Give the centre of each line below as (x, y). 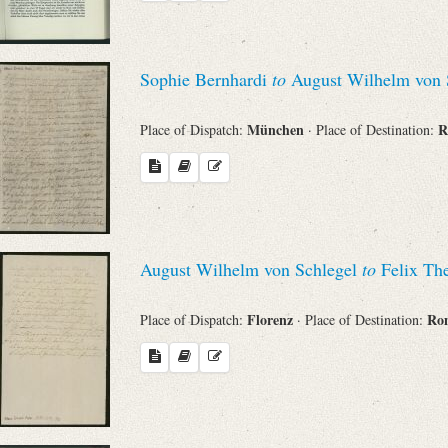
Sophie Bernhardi (206, 79)
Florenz (272, 319)
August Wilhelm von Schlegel (251, 269)
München (277, 129)
